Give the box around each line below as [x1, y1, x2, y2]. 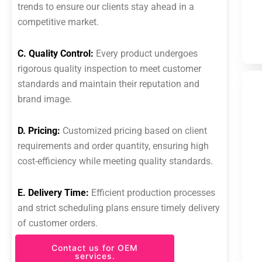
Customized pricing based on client [60, 125, 207, 136]
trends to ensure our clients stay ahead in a [18, 1, 194, 12]
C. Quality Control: [18, 48, 94, 59]
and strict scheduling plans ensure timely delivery [18, 202, 220, 213]
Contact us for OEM [51, 243, 139, 253]
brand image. [18, 94, 72, 105]
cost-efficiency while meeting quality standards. [18, 156, 213, 167]
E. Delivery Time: [18, 187, 89, 198]
